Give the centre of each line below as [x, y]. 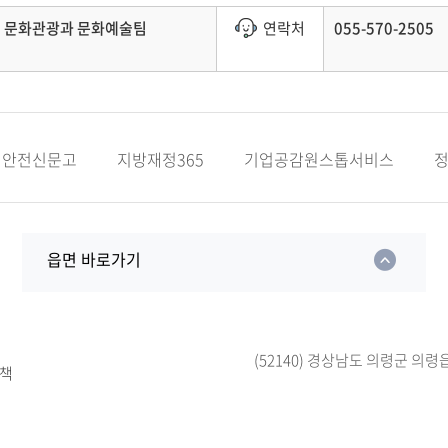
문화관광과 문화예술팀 [76, 28]
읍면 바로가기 [93, 259]
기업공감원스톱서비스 [319, 159]
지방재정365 [160, 159]
